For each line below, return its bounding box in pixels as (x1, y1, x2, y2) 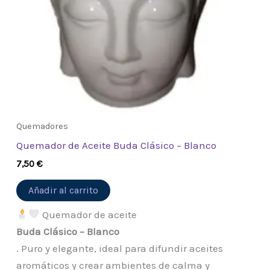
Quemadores (16, 121, 69, 132)
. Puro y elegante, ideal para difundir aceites (16, 242, 224, 254)
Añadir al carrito (28, 184, 99, 196)
